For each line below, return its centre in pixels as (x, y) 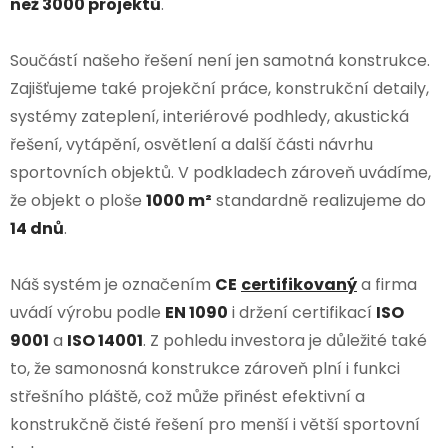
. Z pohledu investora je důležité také (285, 341)
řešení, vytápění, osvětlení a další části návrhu (191, 145)
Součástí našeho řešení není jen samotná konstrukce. (220, 61)
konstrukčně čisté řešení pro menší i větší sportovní (215, 425)
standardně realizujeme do (319, 201)
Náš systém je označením (112, 285)
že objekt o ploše (78, 201)
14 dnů (37, 229)
